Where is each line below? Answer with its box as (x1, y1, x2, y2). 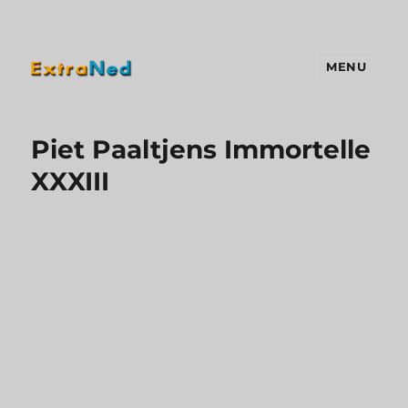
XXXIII (31, 166, 110, 197)
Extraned (31, 92, 131, 118)
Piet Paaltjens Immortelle (31, 134, 372, 165)
